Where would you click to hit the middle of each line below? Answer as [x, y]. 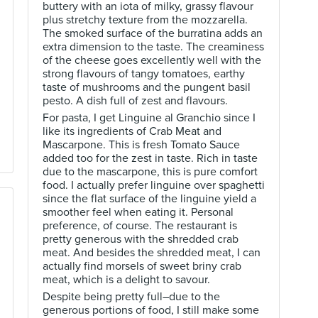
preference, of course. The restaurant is [140, 226]
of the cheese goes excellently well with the [152, 60]
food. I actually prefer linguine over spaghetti [154, 185]
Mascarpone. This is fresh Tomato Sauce [141, 145]
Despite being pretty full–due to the [131, 297]
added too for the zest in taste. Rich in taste [150, 158]
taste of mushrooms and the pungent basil [147, 87]
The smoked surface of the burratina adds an [153, 33]
